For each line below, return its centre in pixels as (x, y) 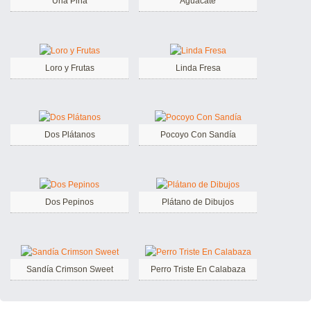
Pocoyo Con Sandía (198, 135)
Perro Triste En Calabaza (198, 270)
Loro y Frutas (69, 68)
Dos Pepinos (69, 202)
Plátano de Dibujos (198, 202)
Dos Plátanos (69, 135)
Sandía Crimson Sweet (69, 270)
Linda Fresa (198, 68)
